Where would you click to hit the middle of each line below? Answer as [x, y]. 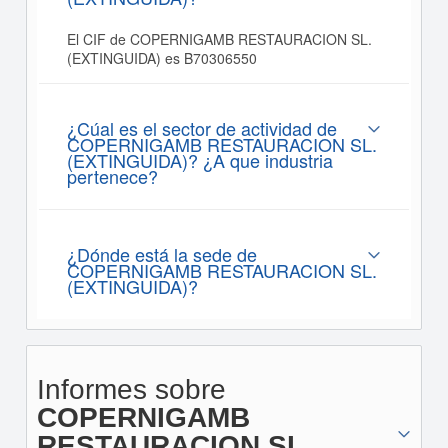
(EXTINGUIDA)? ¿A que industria [199, 160]
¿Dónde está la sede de [161, 254]
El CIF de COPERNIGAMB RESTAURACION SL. [219, 39]
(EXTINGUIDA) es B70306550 [161, 58]
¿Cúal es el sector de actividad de [201, 128]
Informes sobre [131, 389]
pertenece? [112, 176]
